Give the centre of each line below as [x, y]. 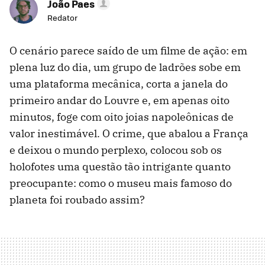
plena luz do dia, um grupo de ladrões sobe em [125, 67]
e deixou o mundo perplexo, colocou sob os [116, 150]
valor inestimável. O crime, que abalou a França [129, 134]
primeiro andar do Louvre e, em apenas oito [119, 101]
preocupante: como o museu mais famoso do [121, 183]
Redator [62, 18]
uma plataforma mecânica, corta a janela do [119, 84]
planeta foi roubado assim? [77, 200]
